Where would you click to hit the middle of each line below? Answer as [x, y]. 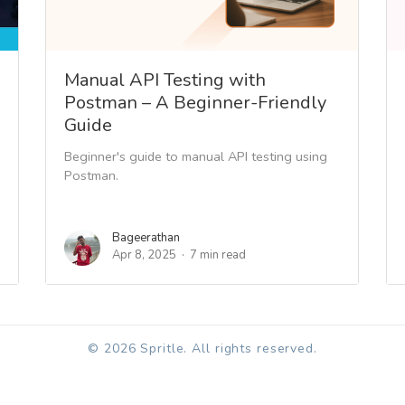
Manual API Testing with [165, 80]
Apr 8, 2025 [144, 254]
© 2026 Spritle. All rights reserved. [202, 348]
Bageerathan [146, 237]
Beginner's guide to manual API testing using [196, 156]
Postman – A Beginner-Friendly [195, 102]
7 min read [218, 254]
